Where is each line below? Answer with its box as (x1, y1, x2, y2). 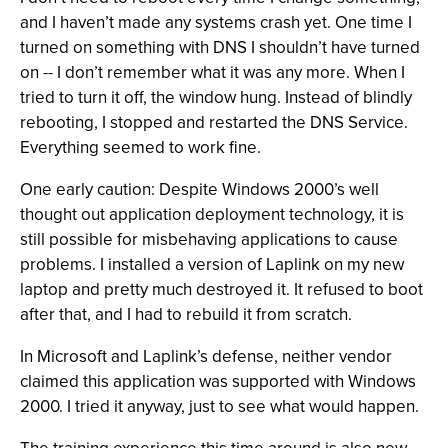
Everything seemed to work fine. (20, 135, 261, 160)
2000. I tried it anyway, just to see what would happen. (20, 394, 419, 419)
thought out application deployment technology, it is (20, 202, 404, 227)
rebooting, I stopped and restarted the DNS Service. (20, 110, 408, 135)
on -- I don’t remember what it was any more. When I (20, 60, 405, 85)
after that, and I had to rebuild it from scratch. (20, 302, 352, 327)
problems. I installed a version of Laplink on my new (20, 252, 404, 277)
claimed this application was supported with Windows (20, 369, 416, 394)
